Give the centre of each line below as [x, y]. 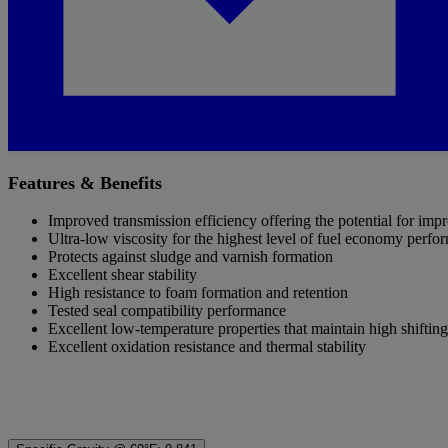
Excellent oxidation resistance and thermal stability [207, 347]
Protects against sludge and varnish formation [190, 257]
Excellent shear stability [122, 275]
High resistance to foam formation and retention [198, 293]
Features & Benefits [85, 183]
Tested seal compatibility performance [167, 311]
